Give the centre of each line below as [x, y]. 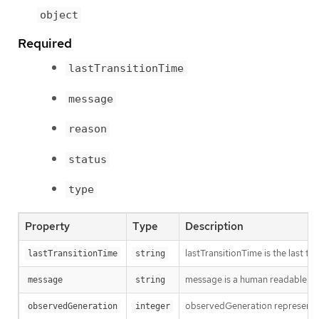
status [88, 159]
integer [153, 307]
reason [88, 129]
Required [45, 43]
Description [214, 227]
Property [47, 227]
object [59, 15]
